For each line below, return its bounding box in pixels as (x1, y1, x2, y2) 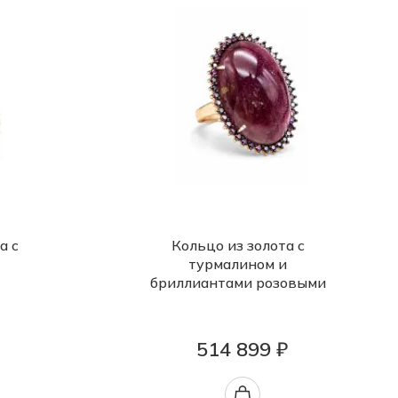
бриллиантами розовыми (149, 274, 326, 291)
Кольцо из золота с (171, 236, 305, 254)
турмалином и (188, 255, 287, 273)
